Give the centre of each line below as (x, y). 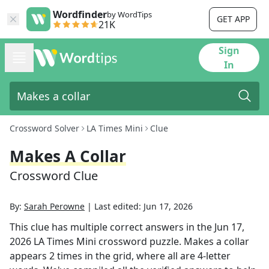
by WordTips (129, 14)
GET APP (233, 19)
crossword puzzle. (140, 241)
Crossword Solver (44, 128)
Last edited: (119, 206)
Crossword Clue (54, 176)
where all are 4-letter (183, 256)
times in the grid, (95, 256)
